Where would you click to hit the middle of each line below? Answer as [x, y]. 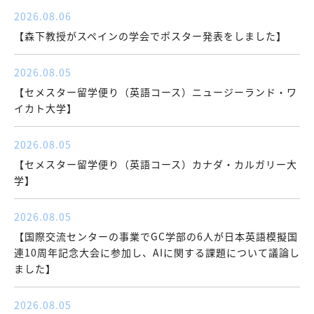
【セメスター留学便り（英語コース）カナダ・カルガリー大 [156, 164]
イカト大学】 [46, 108]
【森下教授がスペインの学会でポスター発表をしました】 [150, 36]
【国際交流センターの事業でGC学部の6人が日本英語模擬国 [156, 237]
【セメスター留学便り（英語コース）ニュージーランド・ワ [156, 92]
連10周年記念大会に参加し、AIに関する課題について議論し [157, 253]
